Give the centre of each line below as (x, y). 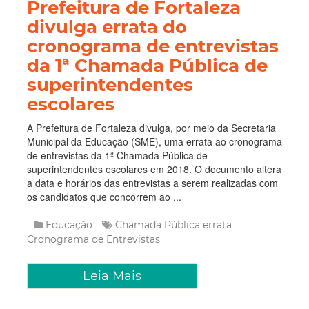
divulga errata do (107, 27)
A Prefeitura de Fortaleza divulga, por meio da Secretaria (151, 128)
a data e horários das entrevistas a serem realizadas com (152, 183)
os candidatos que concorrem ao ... (104, 197)
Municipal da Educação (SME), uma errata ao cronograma (154, 141)
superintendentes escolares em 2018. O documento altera (154, 169)
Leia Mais (112, 276)
